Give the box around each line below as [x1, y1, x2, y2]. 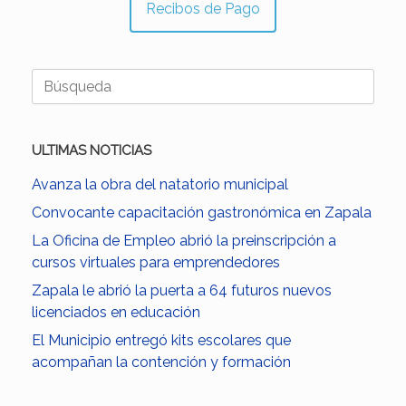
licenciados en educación [32, 304, 200, 322]
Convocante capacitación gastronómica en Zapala [32, 204, 372, 222]
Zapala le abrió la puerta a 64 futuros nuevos [32, 282, 332, 300]
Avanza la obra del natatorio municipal [32, 176, 288, 194]
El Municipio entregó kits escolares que [32, 332, 291, 350]
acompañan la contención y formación [32, 353, 291, 372]
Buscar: [31, 70, 80, 88]
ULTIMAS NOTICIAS [32, 142, 151, 159]
